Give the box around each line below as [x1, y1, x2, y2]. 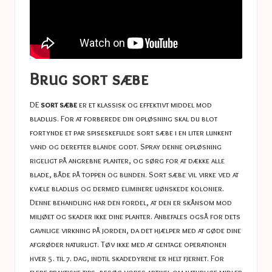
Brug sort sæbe [30, 68, 148, 90]
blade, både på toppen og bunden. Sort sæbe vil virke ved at [30, 169, 239, 180]
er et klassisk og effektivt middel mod [77, 100, 212, 110]
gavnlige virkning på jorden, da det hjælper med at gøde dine [30, 225, 241, 236]
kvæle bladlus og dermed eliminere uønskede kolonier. [30, 183, 224, 194]
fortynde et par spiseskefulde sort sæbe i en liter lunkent [30, 127, 232, 138]
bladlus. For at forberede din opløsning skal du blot [30, 114, 217, 124]
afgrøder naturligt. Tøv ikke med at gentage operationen [30, 239, 226, 250]
